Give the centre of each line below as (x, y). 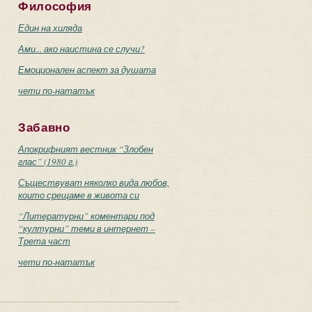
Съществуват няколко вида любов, (94, 182)
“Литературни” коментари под (86, 216)
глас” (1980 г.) (48, 162)
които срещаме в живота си (79, 195)
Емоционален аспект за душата (87, 70)
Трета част (44, 241)
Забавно (44, 128)
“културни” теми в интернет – (87, 228)
